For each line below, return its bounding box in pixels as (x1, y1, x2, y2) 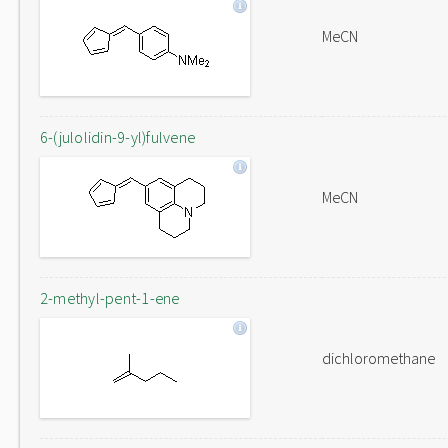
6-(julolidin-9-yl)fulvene (40, 127, 195, 147)
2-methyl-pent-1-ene (40, 288, 180, 308)
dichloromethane (322, 348, 435, 368)
